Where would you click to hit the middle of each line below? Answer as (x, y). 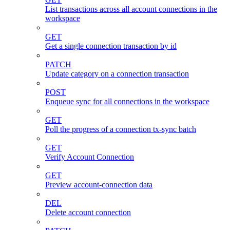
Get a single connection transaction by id (111, 46)
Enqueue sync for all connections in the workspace (127, 101)
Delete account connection (88, 212)
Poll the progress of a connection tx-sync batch (121, 129)
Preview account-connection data (99, 184)
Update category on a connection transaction (117, 73)
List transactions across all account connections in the (131, 9)
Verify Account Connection (90, 157)
